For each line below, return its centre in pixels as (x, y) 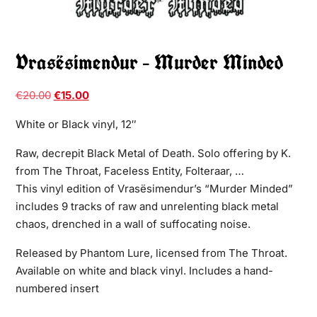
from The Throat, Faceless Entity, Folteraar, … (129, 171)
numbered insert (57, 288)
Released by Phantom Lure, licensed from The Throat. (151, 253)
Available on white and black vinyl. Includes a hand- (144, 270)
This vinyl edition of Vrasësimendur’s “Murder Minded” (154, 188)
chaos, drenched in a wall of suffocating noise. (133, 224)
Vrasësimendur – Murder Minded (149, 62)
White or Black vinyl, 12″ (76, 124)
